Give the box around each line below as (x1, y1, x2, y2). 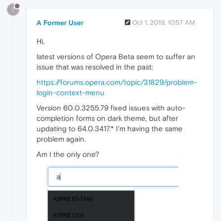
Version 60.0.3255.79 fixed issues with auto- (37, 104, 185, 112)
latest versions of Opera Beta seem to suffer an (37, 52, 195, 61)
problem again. (37, 135, 86, 144)
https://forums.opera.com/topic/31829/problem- (37, 78, 197, 87)
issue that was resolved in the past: (37, 63, 153, 72)
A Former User (37, 19, 83, 27)
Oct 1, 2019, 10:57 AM (132, 19, 195, 27)
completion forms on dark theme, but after (37, 114, 178, 123)
